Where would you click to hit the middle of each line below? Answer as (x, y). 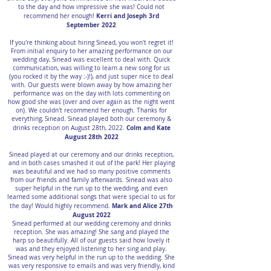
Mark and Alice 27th (142, 206)
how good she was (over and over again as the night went (91, 102)
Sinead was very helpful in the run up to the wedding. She (91, 257)
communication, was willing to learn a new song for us (91, 68)
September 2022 (91, 25)
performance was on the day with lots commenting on (91, 93)
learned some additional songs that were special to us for (91, 197)
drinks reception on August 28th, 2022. (68, 128)
